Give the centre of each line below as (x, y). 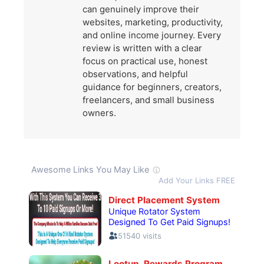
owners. (99, 113)
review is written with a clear (142, 48)
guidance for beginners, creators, (152, 87)
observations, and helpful (135, 74)
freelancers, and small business (148, 100)
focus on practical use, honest (145, 61)
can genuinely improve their (141, 9)
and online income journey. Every (152, 35)
